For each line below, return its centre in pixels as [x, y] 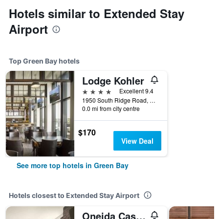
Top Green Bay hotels [44, 61]
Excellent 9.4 [136, 91]
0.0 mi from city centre [111, 108]
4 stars [93, 91]
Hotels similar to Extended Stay [97, 13]
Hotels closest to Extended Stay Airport [74, 195]
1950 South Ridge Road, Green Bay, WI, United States [153, 100]
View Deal [137, 141]
